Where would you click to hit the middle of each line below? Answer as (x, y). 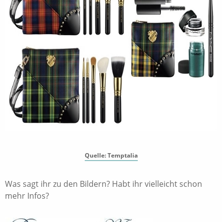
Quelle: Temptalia (111, 155)
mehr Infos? (27, 196)
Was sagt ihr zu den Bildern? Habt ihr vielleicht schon (104, 184)
